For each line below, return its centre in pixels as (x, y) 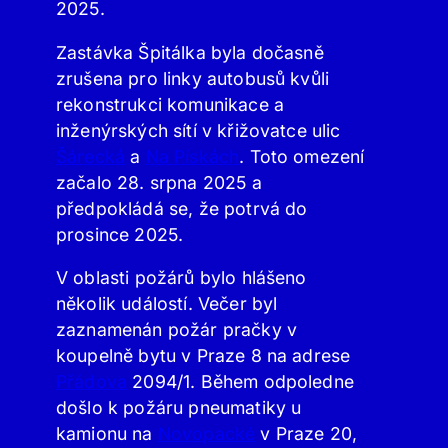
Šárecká (91, 156)
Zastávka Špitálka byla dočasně (190, 52)
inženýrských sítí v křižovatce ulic (198, 130)
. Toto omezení (302, 156)
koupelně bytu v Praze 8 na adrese (203, 356)
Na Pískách (192, 156)
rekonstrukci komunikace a (170, 104)
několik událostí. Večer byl (167, 304)
